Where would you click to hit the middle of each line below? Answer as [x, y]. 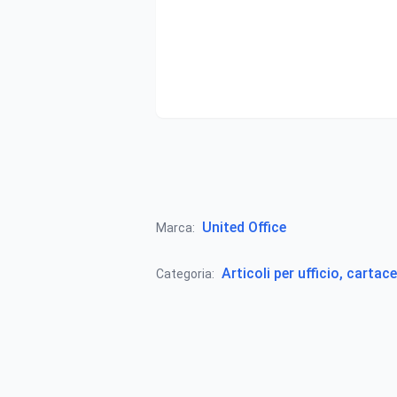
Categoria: [185, 274]
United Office [244, 227]
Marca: [175, 228]
